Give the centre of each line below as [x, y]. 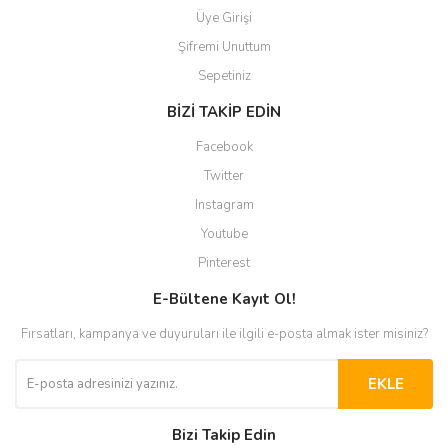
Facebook [224, 147]
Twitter [224, 176]
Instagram [224, 205]
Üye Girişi [224, 18]
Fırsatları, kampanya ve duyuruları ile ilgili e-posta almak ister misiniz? [224, 334]
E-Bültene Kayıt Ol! [224, 299]
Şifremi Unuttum [224, 47]
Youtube [224, 234]
